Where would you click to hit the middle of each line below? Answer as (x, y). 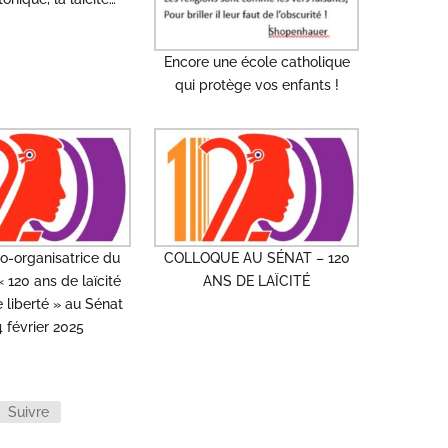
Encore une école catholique (256, 62)
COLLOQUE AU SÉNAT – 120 (256, 258)
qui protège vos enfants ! (256, 85)
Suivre (29, 411)
